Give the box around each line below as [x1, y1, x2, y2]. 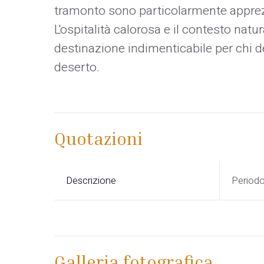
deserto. [54, 58, 100, 77]
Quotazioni [54, 127, 143, 149]
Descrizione [66, 173, 116, 188]
